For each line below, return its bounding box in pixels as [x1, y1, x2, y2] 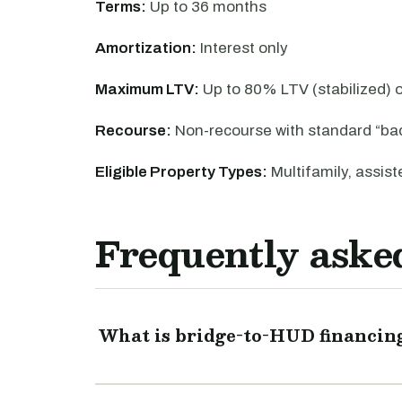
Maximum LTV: [95, 81, 199, 98]
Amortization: [95, 39, 197, 57]
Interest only [197, 39, 288, 57]
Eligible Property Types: [95, 163, 267, 180]
